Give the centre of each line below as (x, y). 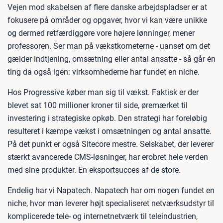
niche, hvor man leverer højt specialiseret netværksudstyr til (111, 203)
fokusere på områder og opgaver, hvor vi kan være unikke (107, 20)
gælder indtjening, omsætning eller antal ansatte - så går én (111, 59)
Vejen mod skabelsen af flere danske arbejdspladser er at (107, 7)
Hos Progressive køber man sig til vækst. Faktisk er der (103, 92)
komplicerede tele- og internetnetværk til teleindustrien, (103, 216)
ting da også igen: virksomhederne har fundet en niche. (104, 72)
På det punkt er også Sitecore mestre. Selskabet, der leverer (111, 144)
